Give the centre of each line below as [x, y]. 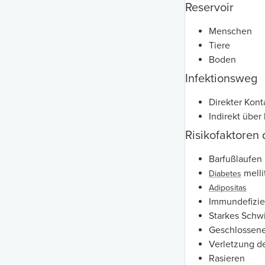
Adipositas [228, 188]
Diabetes [225, 174]
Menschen [230, 32]
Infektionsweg [221, 79]
